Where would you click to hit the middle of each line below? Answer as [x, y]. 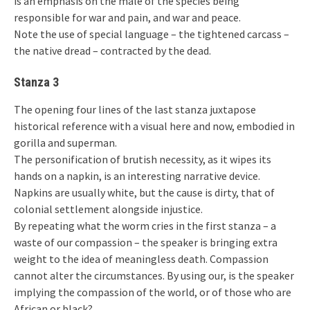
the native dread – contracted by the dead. [112, 50]
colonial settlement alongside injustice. [108, 209]
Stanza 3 [36, 82]
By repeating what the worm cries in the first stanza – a [145, 225]
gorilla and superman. [65, 142]
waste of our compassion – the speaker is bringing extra [146, 242]
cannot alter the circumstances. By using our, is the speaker [154, 275]
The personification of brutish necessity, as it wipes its [143, 159]
